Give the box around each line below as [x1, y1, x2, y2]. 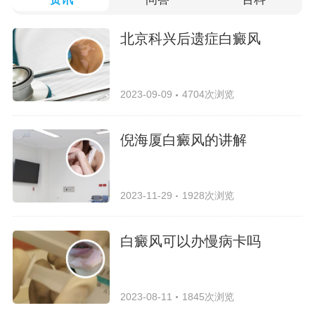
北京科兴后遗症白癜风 [120, 31, 262, 47]
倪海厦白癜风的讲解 [120, 131, 247, 148]
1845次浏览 [181, 290, 234, 302]
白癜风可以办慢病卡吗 [120, 233, 262, 249]
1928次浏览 [181, 189, 234, 201]
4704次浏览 [181, 89, 234, 101]
